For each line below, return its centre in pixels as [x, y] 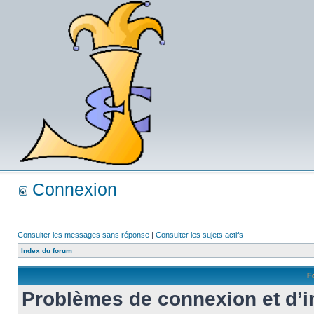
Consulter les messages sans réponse [83, 235]
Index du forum [47, 251]
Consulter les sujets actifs [199, 235]
